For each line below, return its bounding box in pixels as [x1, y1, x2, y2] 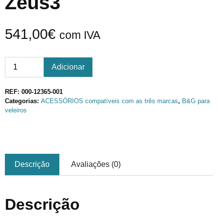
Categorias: [5, 97, 41, 105]
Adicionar [52, 63, 85, 71]
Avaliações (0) [71, 160, 121, 168]
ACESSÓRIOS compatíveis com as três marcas [41, 97, 178, 105]
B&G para [182, 97, 210, 105]
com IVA [59, 29, 100, 41]
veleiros [5, 107, 27, 114]
